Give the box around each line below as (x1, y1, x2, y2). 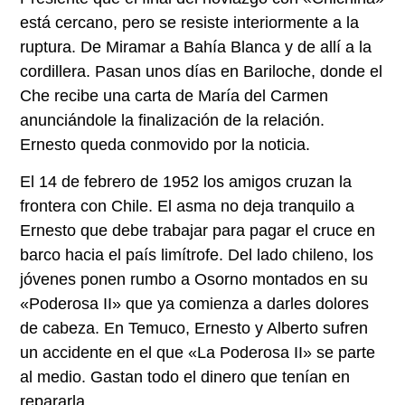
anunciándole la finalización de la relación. (20, 111, 325, 130)
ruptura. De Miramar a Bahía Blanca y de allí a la (20, 38, 372, 57)
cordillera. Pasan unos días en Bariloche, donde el (20, 62, 383, 81)
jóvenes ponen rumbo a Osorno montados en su (20, 270, 369, 289)
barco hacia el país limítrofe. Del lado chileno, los (20, 246, 374, 265)
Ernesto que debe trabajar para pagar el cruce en (20, 221, 376, 240)
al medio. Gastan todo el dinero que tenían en (20, 368, 351, 387)
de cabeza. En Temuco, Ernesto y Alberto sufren (20, 319, 369, 338)
